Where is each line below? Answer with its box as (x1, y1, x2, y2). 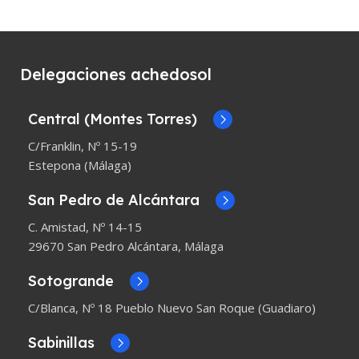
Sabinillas (28, 333, 95, 353)
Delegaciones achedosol (20, 64, 212, 85)
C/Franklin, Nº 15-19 (28, 138, 137, 155)
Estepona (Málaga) (28, 157, 131, 174)
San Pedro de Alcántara (28, 191, 200, 210)
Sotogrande (28, 272, 114, 291)
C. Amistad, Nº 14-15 (28, 219, 142, 236)
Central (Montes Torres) (28, 110, 197, 129)
